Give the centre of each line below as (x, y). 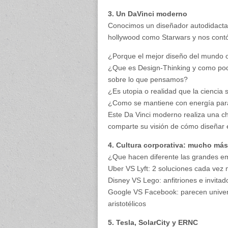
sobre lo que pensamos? (148, 79)
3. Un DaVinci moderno (148, 14)
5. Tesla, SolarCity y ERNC (153, 222)
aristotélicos (127, 204)
